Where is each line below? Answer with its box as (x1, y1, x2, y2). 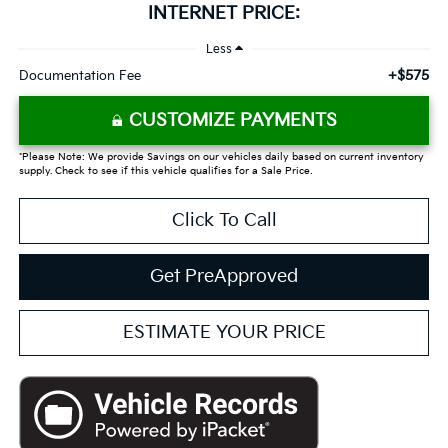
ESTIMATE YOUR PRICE (122, 321, 326, 343)
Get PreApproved (150, 265, 298, 287)
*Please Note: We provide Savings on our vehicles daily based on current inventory (18, 150, 424, 163)
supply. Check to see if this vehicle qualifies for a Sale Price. (18, 164, 312, 177)
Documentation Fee (18, 67, 141, 84)
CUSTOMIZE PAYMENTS (128, 109, 337, 131)
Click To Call (171, 209, 277, 231)
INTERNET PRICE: (148, 2, 300, 24)
